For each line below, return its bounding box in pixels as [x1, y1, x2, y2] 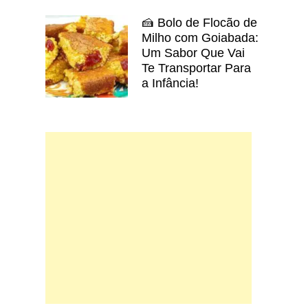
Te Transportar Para [142, 60, 251, 75]
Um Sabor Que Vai [142, 45, 245, 60]
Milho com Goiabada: [142, 30, 258, 45]
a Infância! [142, 76, 199, 90]
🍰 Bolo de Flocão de [142, 15, 257, 30]
